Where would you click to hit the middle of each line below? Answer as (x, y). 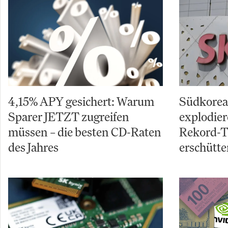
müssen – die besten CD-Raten (85, 132)
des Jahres (33, 147)
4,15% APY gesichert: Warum (81, 101)
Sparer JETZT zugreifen (69, 117)
